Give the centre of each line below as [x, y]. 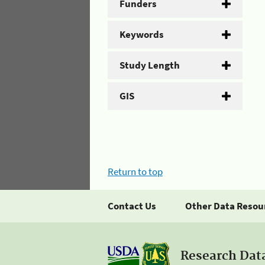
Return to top [135, 172]
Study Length [150, 65]
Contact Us [132, 206]
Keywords [142, 34]
